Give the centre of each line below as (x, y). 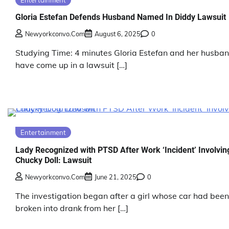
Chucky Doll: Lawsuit (53, 160)
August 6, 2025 (118, 34)
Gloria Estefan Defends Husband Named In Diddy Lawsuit (121, 17)
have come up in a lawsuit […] (71, 65)
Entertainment (43, 133)
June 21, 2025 (116, 177)
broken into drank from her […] (72, 208)
